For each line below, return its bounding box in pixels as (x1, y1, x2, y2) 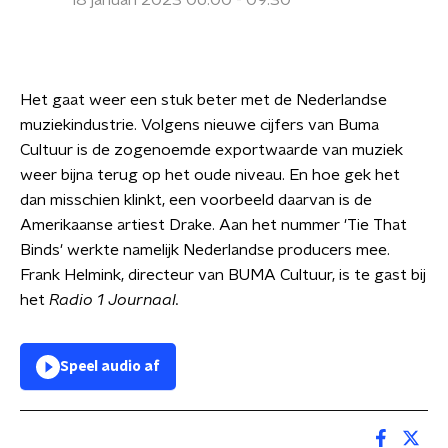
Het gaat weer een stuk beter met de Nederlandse (20, 92, 387, 108)
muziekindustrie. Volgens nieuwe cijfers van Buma (20, 117, 379, 133)
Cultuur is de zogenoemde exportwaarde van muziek (20, 142, 403, 158)
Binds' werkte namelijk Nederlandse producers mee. (20, 242, 390, 258)
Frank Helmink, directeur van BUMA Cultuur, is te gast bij (20, 267, 426, 283)
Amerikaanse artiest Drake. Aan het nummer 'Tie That (20, 217, 407, 233)
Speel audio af (60, 360, 160, 374)
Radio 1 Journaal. (49, 292, 179, 308)
